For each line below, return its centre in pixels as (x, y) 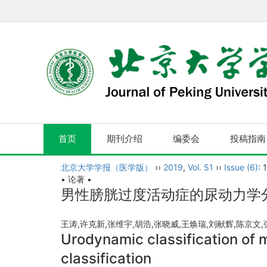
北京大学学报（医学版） (107, 167)
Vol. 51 (201, 167)
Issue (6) (241, 167)
